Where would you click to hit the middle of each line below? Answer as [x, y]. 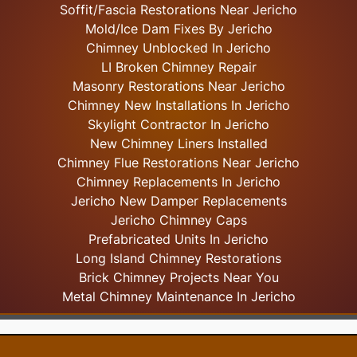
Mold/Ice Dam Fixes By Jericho [178, 29]
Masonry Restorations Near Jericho [178, 86]
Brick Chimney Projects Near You [178, 278]
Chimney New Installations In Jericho [178, 106]
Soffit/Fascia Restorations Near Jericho [179, 10]
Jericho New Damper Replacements [178, 201]
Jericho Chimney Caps [178, 220]
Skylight [112, 125]
